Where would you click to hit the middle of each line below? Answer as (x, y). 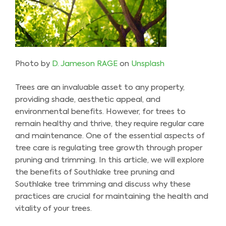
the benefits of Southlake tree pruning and (95, 172)
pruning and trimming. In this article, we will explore (110, 160)
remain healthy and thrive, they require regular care (110, 124)
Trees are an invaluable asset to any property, (100, 87)
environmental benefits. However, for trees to (100, 111)
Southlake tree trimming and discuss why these (103, 184)
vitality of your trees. (53, 208)
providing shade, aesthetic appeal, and (88, 99)
